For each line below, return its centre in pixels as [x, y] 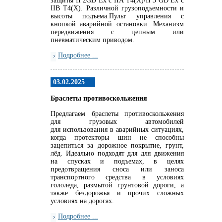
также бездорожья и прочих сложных [117, 193]
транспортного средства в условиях [117, 177]
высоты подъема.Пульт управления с [117, 16]
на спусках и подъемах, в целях [117, 161]
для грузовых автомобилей [117, 122]
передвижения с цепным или [117, 32]
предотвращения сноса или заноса [117, 169]
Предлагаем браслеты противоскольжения [117, 114]
